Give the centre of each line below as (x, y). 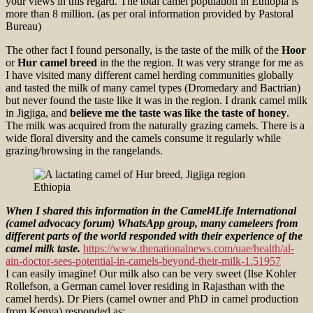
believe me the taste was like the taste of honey (178, 112)
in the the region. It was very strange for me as (200, 62)
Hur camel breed (57, 62)
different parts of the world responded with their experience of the (154, 235)
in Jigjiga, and (38, 112)
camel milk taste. (44, 248)
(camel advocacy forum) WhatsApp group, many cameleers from (152, 223)
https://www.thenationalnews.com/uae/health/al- (189, 248)
